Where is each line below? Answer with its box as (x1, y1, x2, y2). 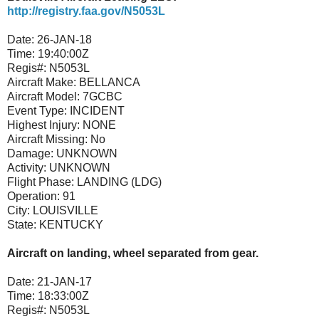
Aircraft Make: (7, 75, 76, 88)
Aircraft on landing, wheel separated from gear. (7, 246, 258, 259)
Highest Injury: (7, 118, 80, 131)
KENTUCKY (39, 218, 103, 231)
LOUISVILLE (33, 204, 98, 216)
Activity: (7, 161, 46, 174)
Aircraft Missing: (7, 132, 88, 145)
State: (7, 218, 36, 231)
